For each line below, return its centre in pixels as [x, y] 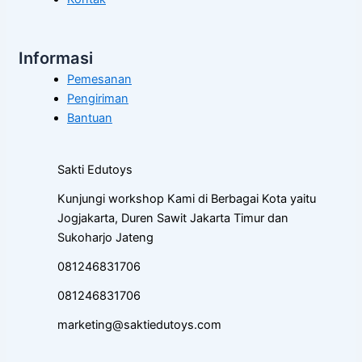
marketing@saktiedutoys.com [139, 324]
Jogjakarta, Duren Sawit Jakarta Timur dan [173, 218]
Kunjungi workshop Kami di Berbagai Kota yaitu [187, 198]
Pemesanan [99, 79]
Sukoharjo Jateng [105, 237]
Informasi [56, 59]
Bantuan [90, 118]
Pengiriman [98, 98]
